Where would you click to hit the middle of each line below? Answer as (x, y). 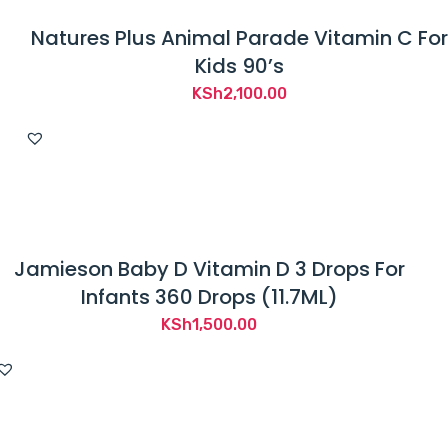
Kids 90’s (239, 66)
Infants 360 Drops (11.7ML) (209, 297)
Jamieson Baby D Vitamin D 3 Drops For (209, 269)
